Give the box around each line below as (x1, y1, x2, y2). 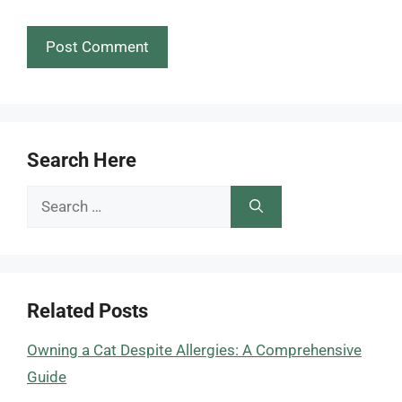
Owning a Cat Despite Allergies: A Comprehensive (27, 341, 362, 359)
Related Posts (27, 300, 148, 322)
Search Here (27, 149, 136, 171)
